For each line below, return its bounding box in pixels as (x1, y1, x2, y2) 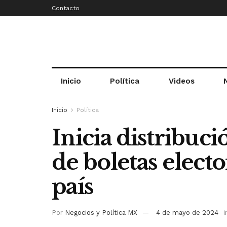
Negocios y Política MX (65, 208, 137, 216)
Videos (168, 77, 195, 86)
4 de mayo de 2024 (156, 208, 218, 216)
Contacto (52, 5, 80, 12)
